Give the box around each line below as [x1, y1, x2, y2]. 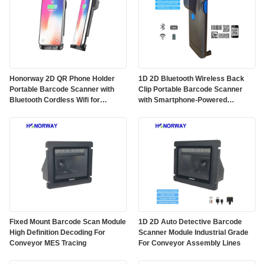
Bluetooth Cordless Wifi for [9, 96, 100, 104]
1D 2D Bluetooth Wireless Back [138, 75, 244, 83]
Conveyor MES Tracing [9, 239, 86, 247]
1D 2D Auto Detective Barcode [138, 218, 242, 226]
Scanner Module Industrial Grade [138, 228, 248, 237]
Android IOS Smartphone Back [9, 106, 112, 115]
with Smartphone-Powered [138, 96, 227, 104]
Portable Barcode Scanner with [9, 85, 114, 93]
